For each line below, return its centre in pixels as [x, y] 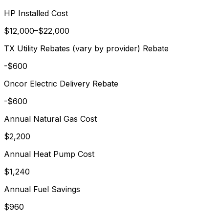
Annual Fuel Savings [42, 189]
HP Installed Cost [36, 13]
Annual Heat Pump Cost [49, 154]
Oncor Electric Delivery [47, 83]
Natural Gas [55, 119]
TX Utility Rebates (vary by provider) [72, 48]
